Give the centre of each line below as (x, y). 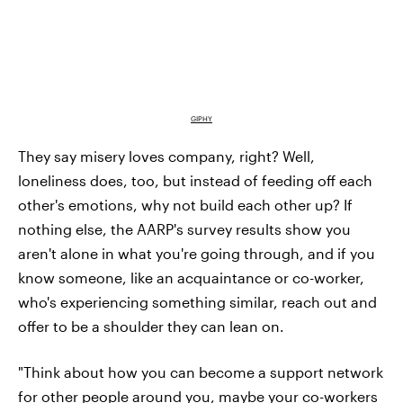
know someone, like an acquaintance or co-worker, (191, 277)
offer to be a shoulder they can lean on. (151, 326)
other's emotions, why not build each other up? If (185, 204)
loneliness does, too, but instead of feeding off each (195, 180)
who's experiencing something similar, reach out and (197, 301)
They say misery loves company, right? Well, (166, 156)
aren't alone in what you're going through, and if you (197, 253)
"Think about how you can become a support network (201, 372)
